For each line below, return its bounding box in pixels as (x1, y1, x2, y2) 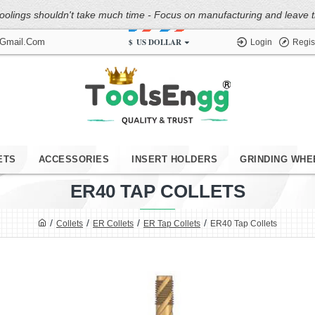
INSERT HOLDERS (131, 154, 217, 165)
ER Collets (93, 218, 134, 229)
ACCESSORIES (38, 154, 109, 165)
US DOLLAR (136, 36, 181, 48)
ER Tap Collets (143, 218, 200, 229)
